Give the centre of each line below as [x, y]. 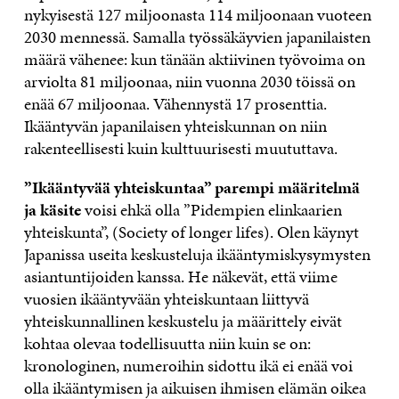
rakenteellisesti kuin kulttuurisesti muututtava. [180, 149]
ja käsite [52, 210]
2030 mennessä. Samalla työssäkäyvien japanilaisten [197, 37]
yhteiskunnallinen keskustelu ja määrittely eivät [183, 322]
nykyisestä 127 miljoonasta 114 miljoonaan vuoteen [197, 15]
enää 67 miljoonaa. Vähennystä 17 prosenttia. [177, 104]
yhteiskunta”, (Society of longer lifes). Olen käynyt [191, 232]
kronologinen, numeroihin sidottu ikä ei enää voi [188, 366]
